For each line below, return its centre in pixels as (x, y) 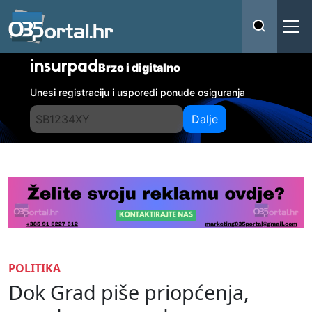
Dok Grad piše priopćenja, (129, 292)
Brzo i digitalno (140, 68)
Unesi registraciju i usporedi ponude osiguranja (138, 92)
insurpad (64, 68)
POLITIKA (34, 268)
